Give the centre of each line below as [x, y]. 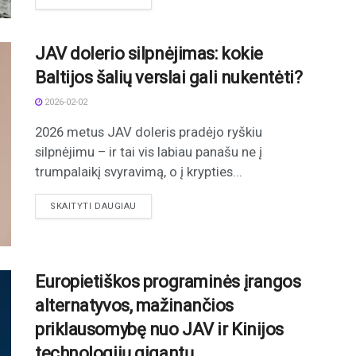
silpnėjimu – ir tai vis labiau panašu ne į [149, 151]
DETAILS [155, 205]
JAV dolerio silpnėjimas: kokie [149, 53]
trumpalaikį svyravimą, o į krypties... [139, 171]
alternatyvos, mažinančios [134, 306]
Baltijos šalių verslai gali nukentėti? [169, 77]
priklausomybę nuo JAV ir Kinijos [159, 330]
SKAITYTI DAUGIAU [93, 206]
